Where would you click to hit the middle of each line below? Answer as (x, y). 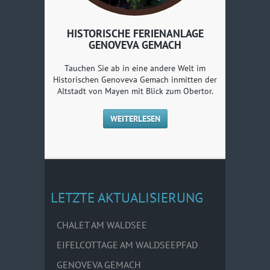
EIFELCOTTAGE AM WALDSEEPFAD (127, 244)
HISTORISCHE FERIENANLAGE (135, 33)
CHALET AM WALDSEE (102, 224)
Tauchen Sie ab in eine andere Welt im (135, 68)
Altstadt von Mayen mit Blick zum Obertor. (135, 91)
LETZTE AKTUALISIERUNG (127, 197)
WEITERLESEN (135, 118)
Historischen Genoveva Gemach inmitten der (135, 79)
